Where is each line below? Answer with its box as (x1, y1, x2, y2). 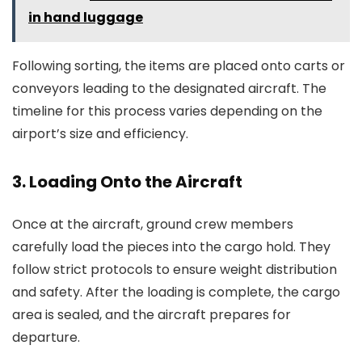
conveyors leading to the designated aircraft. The (12, 79, 326, 98)
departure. (12, 328, 80, 347)
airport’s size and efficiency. (12, 124, 188, 143)
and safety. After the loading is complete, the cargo (12, 283, 340, 301)
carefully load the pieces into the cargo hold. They (12, 238, 330, 256)
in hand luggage (28, 8, 143, 27)
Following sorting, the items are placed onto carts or (12, 57, 345, 75)
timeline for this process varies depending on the (12, 102, 322, 120)
